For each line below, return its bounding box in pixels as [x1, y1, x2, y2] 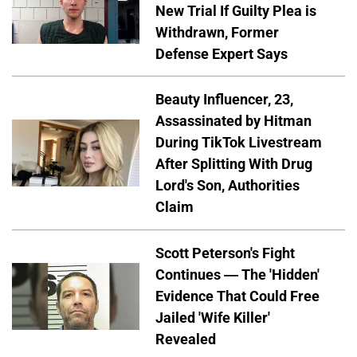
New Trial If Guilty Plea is [155, 2, 316, 19]
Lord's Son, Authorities [155, 177, 300, 194]
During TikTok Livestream [155, 134, 322, 151]
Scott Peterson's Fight [155, 245, 295, 262]
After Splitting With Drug [155, 155, 312, 173]
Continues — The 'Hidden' [155, 266, 320, 284]
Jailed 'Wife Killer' [155, 309, 270, 327]
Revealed [155, 331, 216, 348]
